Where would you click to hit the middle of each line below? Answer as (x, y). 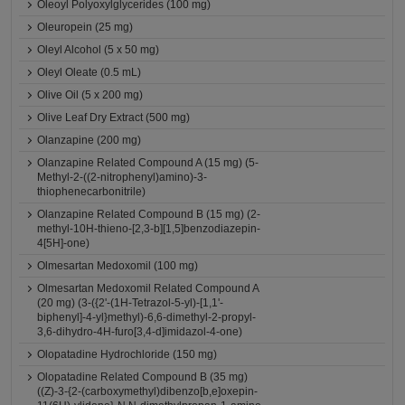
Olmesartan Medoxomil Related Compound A (148, 288)
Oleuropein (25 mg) (85, 27)
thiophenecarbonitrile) (92, 192)
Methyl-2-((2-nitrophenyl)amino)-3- (122, 177)
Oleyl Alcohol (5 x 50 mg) (99, 50)
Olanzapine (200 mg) (89, 140)
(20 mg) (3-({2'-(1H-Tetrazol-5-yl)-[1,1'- (131, 303)
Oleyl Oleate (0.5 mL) (89, 72)
